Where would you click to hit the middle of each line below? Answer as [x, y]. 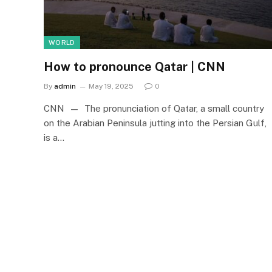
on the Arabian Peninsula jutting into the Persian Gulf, [155, 123]
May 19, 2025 [111, 86]
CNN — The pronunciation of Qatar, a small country [154, 108]
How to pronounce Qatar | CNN [134, 66]
